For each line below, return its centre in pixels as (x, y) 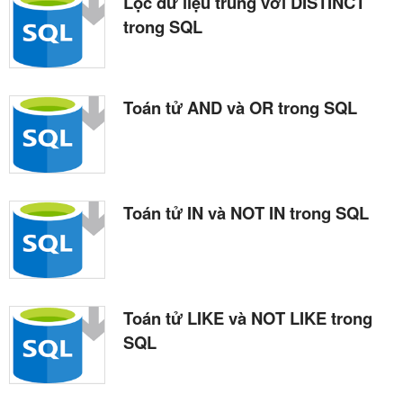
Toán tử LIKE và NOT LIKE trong (248, 318)
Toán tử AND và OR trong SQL (240, 108)
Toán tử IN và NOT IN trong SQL (246, 213)
